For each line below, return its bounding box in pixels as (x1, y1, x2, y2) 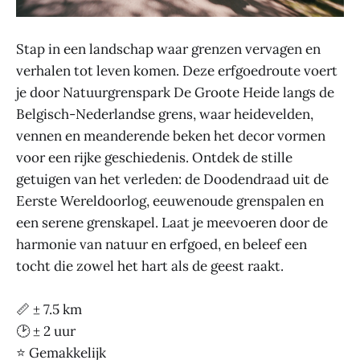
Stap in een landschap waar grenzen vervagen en (16, 39, 321, 58)
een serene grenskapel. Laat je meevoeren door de (16, 213, 328, 231)
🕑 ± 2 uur (16, 321, 76, 340)
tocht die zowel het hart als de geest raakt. (16, 256, 284, 275)
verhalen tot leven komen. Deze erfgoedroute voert (16, 61, 337, 80)
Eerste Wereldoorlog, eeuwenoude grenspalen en (16, 191, 324, 210)
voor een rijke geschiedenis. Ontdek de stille (16, 148, 292, 166)
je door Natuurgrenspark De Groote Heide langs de (16, 83, 334, 101)
